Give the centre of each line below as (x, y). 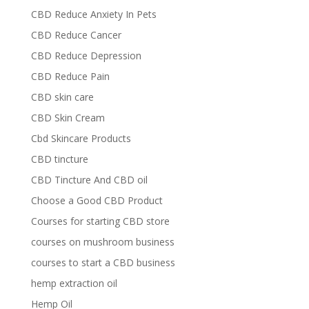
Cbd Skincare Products (81, 138)
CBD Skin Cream (68, 118)
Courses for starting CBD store (100, 221)
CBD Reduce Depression (86, 56)
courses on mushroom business (102, 242)
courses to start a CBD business (103, 262)
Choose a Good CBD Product (97, 200)
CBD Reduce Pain (70, 76)
